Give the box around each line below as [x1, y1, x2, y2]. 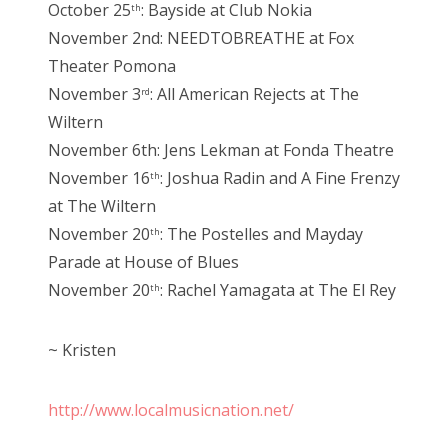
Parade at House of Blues [48, 250, 239, 273]
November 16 [48, 166, 150, 189]
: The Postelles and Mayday [160, 222, 363, 245]
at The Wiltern [48, 194, 156, 217]
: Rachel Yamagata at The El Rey [160, 278, 396, 301]
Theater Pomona [48, 54, 176, 77]
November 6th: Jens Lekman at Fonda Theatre [48, 138, 394, 161]
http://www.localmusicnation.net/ [48, 398, 294, 421]
